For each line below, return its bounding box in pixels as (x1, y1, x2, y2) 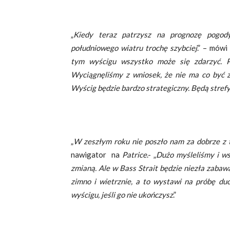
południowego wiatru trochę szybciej (71, 43, 198, 52)
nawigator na (71, 149, 122, 159)
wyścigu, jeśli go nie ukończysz (71, 189, 173, 199)
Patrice (122, 149, 147, 159)
